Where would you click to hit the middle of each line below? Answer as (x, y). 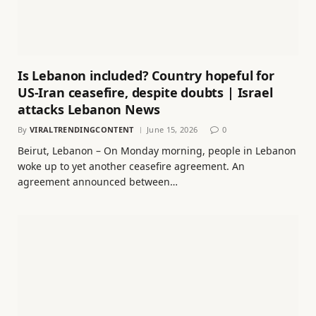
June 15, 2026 (172, 130)
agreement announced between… (98, 182)
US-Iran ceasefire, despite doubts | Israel (145, 93)
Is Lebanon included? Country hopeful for (146, 76)
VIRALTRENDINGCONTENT (82, 130)
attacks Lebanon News (89, 110)
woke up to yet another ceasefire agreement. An (131, 166)
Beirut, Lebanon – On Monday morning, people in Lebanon (157, 151)
